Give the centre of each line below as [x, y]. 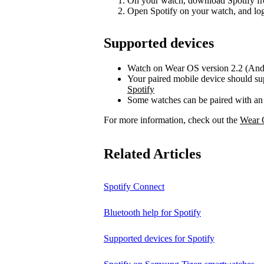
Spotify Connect [134, 187]
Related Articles [152, 154]
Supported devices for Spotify [159, 239]
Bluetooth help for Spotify [152, 213]
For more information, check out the [172, 120]
